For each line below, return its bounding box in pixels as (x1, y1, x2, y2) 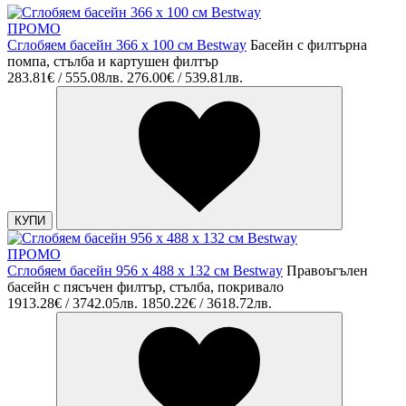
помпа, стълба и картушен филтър (7, 53, 218, 70)
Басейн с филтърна (250, 37, 367, 53)
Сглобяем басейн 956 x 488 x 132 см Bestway (7, 263, 283, 279)
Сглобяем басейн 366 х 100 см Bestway (7, 37, 246, 53)
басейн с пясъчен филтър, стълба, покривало (7, 279, 284, 295)
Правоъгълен (286, 263, 368, 279)
